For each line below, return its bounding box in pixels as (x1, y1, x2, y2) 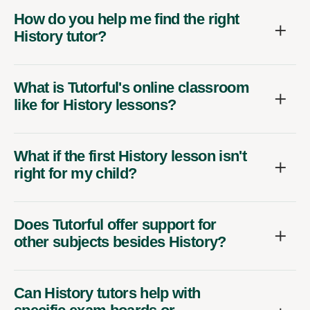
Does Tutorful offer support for (14, 216, 217, 234)
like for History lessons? (14, 96, 176, 114)
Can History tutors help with (14, 284, 201, 302)
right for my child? (14, 165, 137, 183)
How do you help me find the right (14, 10, 239, 28)
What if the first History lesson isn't (14, 147, 246, 165)
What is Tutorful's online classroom (14, 79, 249, 97)
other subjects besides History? (14, 233, 226, 251)
